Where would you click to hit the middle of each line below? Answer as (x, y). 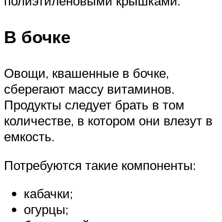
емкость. (29, 136)
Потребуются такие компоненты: (100, 165)
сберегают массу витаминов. (89, 89)
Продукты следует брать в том (94, 105)
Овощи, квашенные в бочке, (86, 73)
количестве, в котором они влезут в (108, 120)
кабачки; (48, 194)
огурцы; (46, 209)
